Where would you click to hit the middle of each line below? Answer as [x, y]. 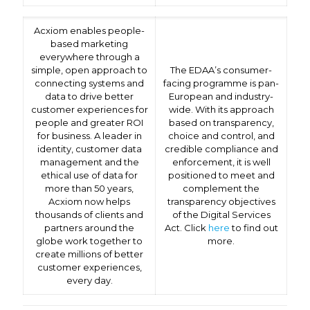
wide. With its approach [221, 109]
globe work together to [89, 240]
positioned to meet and [221, 175]
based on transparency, [221, 122]
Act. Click [186, 227]
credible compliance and [221, 148]
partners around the [89, 227]
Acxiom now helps [89, 201]
